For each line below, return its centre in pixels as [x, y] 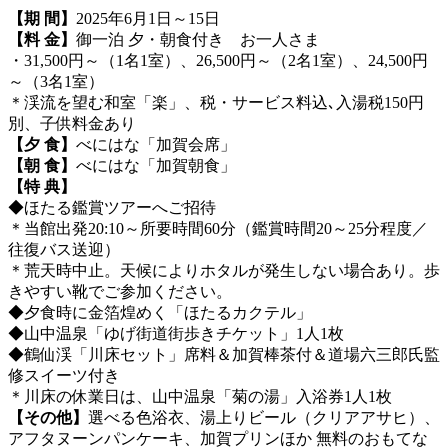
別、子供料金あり [72, 124]
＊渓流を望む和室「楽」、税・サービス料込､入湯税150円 [216, 103]
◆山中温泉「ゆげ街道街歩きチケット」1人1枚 [176, 334]
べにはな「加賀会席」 [156, 145]
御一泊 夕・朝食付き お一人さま [198, 40]
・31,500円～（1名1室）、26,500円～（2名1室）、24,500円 [218, 61]
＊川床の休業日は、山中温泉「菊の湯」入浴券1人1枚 [200, 397]
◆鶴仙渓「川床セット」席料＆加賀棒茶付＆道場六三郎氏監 [224, 355]
